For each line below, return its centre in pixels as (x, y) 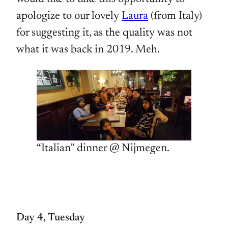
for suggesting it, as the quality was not (104, 33)
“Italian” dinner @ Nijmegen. (103, 149)
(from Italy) (175, 17)
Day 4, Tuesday (51, 218)
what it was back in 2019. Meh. (88, 50)
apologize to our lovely (69, 17)
